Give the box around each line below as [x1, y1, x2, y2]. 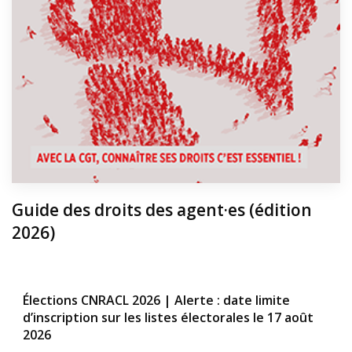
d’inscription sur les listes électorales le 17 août [23, 308, 313, 326]
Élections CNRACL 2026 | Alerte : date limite [23, 291, 290, 309]
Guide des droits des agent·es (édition [12, 198, 312, 221]
